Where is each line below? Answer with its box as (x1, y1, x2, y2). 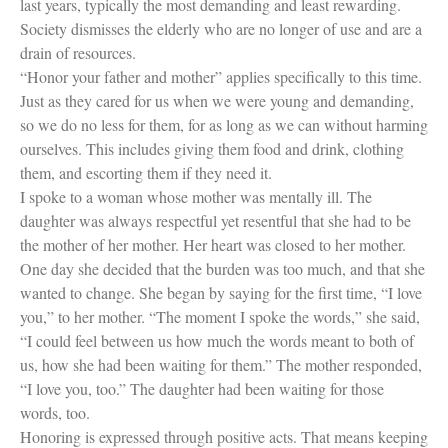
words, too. (20, 401, 90, 423)
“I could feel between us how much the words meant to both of (20, 329, 414, 351)
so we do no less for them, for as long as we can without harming (20, 113, 428, 135)
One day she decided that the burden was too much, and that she (20, 257, 425, 279)
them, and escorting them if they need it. (20, 161, 272, 183)
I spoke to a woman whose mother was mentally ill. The (20, 185, 372, 207)
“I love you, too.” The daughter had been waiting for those (20, 377, 384, 399)
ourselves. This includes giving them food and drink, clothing (20, 137, 404, 159)
